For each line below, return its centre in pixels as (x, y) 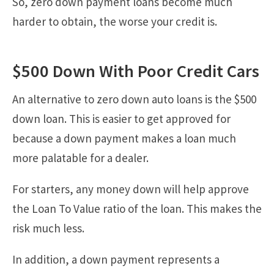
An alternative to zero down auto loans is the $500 (134, 99)
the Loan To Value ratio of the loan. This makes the (137, 209)
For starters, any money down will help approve (131, 189)
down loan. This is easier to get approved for (121, 119)
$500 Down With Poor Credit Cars (136, 71)
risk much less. (48, 228)
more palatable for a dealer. (80, 158)
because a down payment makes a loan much (124, 139)
